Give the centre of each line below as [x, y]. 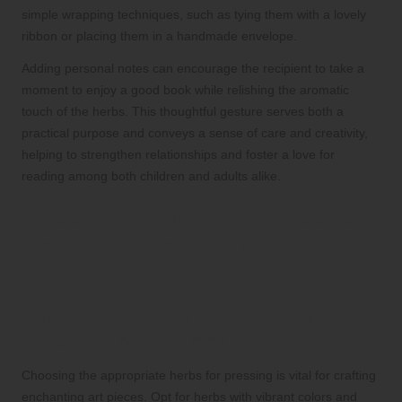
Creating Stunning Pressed [189, 217]
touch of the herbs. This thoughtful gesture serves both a [183, 112]
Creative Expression [146, 278]
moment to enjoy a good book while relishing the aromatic [185, 90]
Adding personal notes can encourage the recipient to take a [193, 69]
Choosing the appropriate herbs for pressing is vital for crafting [199, 376]
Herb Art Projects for [149, 247]
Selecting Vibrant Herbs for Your [171, 319]
